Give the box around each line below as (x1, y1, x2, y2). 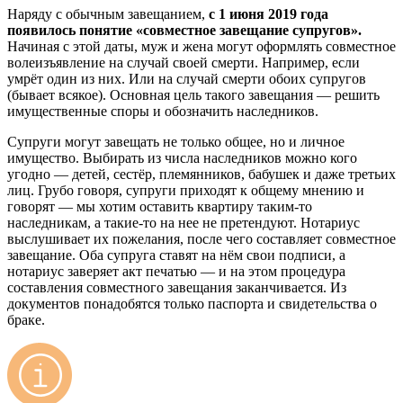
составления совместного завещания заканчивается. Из (7, 279, 346, 295)
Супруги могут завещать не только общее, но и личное (7, 133, 345, 149)
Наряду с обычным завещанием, (7, 5, 209, 22)
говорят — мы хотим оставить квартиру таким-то (7, 198, 312, 214)
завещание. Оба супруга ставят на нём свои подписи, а (7, 246, 345, 263)
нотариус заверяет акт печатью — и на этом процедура (7, 263, 345, 279)
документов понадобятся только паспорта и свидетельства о (7, 295, 377, 311)
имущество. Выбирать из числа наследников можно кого (7, 149, 357, 166)
